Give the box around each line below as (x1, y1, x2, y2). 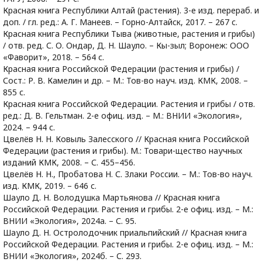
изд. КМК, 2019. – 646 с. (3, 180, 96, 191)
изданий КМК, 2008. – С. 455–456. (3, 157, 135, 168)
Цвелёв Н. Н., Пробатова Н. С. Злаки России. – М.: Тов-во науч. (3, 168, 253, 180)
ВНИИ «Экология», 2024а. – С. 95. (3, 215, 136, 226)
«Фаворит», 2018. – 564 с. (3, 51, 104, 63)
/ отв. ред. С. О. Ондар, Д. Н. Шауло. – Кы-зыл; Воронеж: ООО (3, 40, 249, 51)
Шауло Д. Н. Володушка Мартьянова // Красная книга (3, 192, 220, 203)
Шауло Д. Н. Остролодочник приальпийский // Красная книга (3, 227, 247, 238)
